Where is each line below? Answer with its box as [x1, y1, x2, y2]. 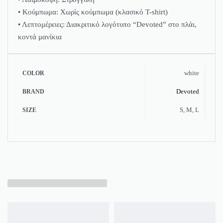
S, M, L [179, 106, 199, 114]
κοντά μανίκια [18, 33, 62, 41]
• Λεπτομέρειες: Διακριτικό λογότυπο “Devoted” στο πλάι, [18, 20, 197, 29]
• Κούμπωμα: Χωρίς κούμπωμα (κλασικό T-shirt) [18, 8, 168, 16]
